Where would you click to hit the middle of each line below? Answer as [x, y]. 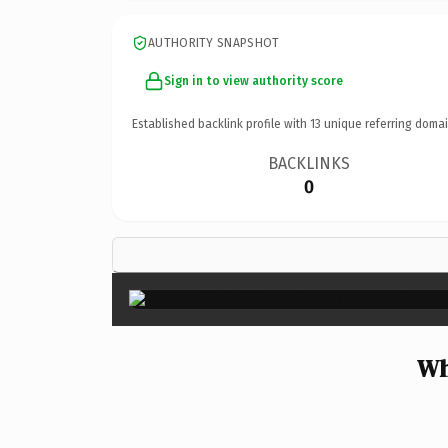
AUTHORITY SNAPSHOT [214, 42]
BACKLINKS [309, 163]
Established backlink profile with [221, 123]
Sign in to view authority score [253, 80]
